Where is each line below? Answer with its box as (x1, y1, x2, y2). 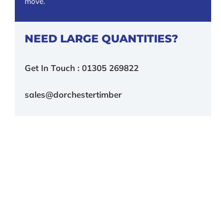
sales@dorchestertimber (25, 89, 122, 100)
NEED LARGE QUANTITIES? (25, 31, 178, 45)
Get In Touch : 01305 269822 (25, 63, 139, 74)
